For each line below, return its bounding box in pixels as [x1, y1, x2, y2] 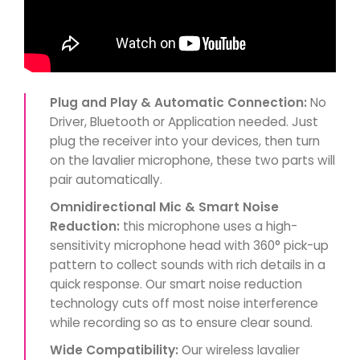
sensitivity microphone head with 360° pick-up [50, 237, 329, 254]
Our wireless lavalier [178, 342, 300, 358]
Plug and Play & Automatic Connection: [50, 94, 307, 111]
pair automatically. [50, 171, 162, 188]
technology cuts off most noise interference [50, 295, 318, 312]
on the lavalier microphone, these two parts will [50, 152, 335, 169]
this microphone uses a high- [120, 218, 297, 235]
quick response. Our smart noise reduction [50, 276, 302, 292]
